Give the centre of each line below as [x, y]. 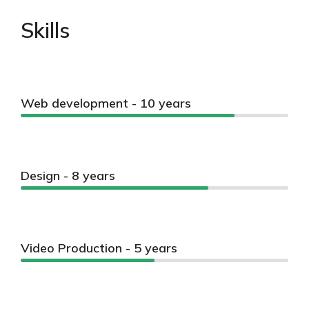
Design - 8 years [68, 176]
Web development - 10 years [106, 103]
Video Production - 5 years [99, 248]
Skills [45, 30]
